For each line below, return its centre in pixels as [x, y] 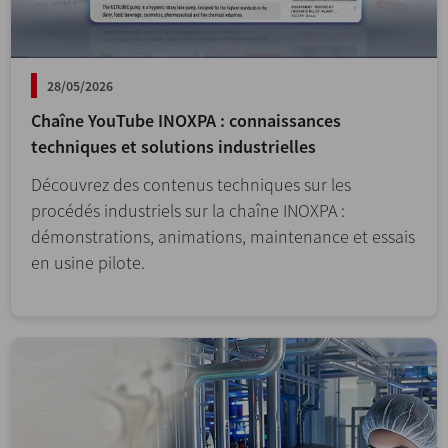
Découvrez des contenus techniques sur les [191, 184]
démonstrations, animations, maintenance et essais [223, 236]
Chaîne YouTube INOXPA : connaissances [186, 120]
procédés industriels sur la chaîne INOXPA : [188, 210]
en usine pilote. [88, 262]
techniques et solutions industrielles [173, 146]
